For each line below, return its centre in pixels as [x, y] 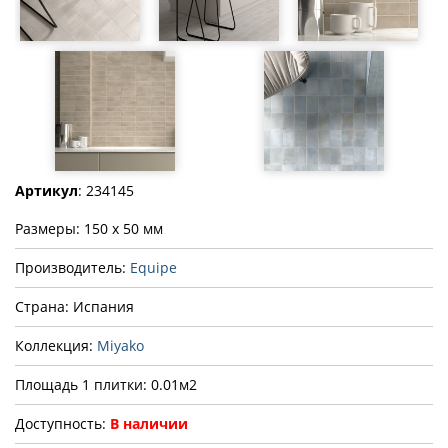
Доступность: [62, 423]
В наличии [149, 423]
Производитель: [72, 267]
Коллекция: [56, 345]
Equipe [153, 267]
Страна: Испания [74, 306]
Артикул [46, 190]
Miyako [120, 345]
